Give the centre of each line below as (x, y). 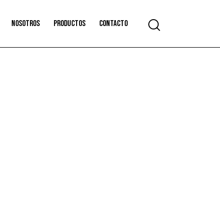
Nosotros (26, 23)
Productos (69, 23)
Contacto (113, 23)
